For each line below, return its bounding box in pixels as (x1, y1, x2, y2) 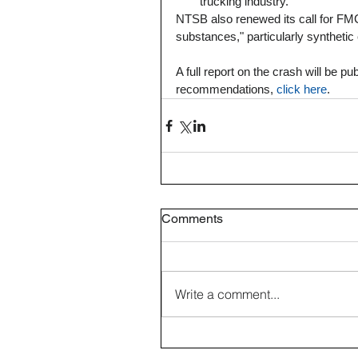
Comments (161, 211, 223, 227)
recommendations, (176, 82, 276, 97)
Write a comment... (175, 286, 280, 303)
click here (276, 82, 327, 97)
